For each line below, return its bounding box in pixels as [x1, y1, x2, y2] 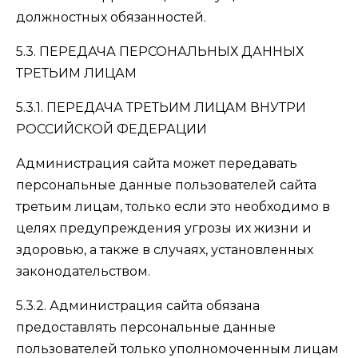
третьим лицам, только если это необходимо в [16, 199, 330, 214]
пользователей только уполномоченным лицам [16, 341, 339, 356]
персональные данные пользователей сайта [16, 177, 316, 193]
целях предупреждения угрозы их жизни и [16, 221, 312, 236]
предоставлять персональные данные [16, 320, 276, 335]
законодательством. [16, 264, 150, 279]
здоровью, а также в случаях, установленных [16, 242, 313, 257]
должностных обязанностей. [16, 10, 206, 25]
